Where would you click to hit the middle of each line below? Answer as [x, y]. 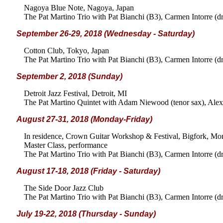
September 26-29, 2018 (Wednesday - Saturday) [106, 34]
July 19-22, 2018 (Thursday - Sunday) [86, 214]
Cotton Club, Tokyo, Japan [66, 51]
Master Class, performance [66, 145]
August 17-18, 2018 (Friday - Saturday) [88, 171]
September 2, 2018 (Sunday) [69, 76]
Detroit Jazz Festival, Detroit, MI [75, 93]
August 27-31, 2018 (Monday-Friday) [84, 119]
